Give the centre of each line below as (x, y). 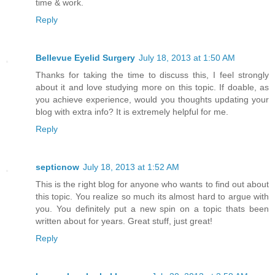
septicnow (57, 167)
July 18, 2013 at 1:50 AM (187, 58)
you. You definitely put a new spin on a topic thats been (152, 209)
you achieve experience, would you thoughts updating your (152, 100)
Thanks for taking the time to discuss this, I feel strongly (152, 75)
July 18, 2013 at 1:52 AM (131, 167)
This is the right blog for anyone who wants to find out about (152, 184)
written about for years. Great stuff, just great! (124, 221)
